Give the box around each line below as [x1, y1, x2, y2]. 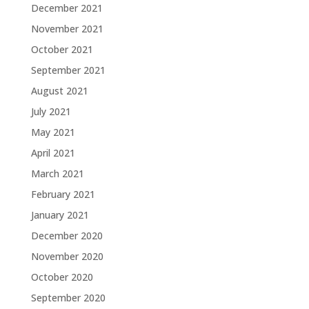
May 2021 [30, 125, 75, 139]
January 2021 [30, 208, 89, 221]
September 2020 [30, 290, 106, 304]
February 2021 [30, 187, 95, 201]
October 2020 [30, 270, 93, 283]
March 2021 [30, 166, 84, 180]
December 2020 [30, 228, 103, 242]
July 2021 [30, 104, 71, 118]
